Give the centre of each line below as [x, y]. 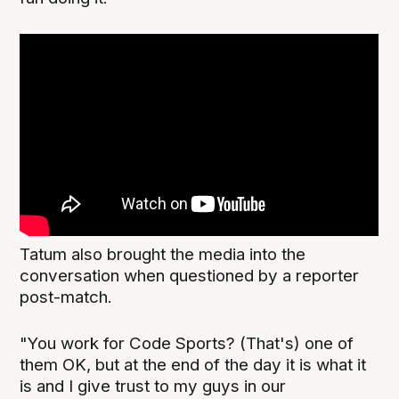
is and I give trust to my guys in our [153, 387]
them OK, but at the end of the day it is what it [193, 365]
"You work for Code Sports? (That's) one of [187, 344]
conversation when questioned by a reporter [190, 276]
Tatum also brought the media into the [163, 255]
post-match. [66, 297]
